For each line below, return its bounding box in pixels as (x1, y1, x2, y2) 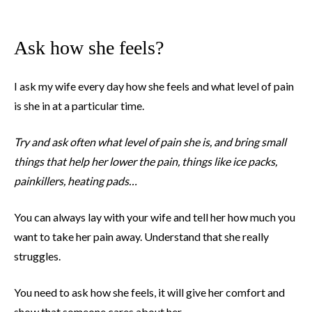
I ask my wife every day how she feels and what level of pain (14, 79, 294, 93)
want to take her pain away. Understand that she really (14, 230, 269, 244)
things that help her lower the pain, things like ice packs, (14, 155, 277, 169)
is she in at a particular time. (14, 99, 144, 113)
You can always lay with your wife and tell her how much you (14, 210, 295, 224)
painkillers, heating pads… (14, 174, 137, 188)
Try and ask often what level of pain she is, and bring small (14, 135, 286, 149)
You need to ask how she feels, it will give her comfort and (14, 286, 285, 299)
